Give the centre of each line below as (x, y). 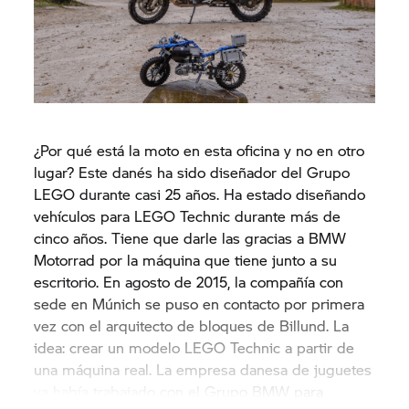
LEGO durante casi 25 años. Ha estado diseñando (200, 194)
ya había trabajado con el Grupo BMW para (179, 391)
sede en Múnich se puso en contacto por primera (199, 303)
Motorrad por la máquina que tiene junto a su (186, 259)
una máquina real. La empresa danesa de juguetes (203, 369)
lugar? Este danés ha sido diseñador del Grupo (192, 172)
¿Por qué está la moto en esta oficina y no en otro (199, 150)
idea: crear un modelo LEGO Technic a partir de (194, 347)
